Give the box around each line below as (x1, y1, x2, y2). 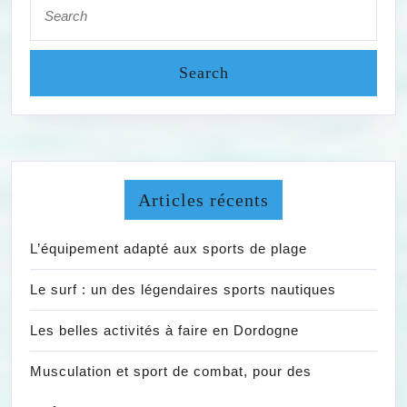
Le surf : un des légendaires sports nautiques (30, 281, 336, 297)
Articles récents (138, 189, 269, 210)
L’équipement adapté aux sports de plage (30, 240, 307, 256)
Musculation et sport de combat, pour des (30, 362, 312, 379)
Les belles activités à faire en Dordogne (30, 322, 299, 338)
